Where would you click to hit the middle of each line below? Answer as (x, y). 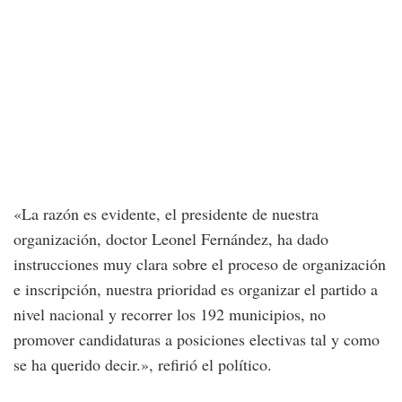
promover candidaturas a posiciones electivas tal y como (197, 339)
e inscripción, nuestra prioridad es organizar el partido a (196, 288)
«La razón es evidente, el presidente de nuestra (166, 213)
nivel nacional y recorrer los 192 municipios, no (170, 314)
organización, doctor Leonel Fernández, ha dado (171, 238)
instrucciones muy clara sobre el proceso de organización (200, 263)
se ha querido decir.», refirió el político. (143, 364)
